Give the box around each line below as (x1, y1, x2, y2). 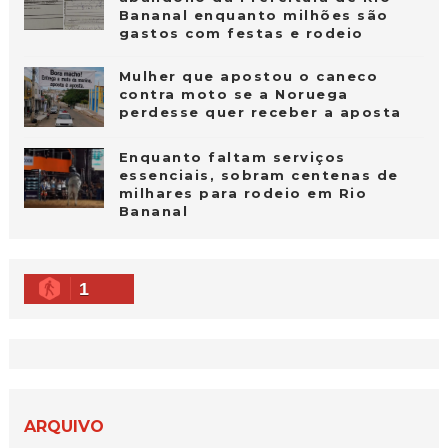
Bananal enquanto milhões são (118, 6, 389, 23)
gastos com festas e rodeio (118, 24, 364, 41)
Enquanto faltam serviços (118, 148, 346, 165)
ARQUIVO (23, 416, 104, 436)
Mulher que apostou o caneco (118, 67, 379, 84)
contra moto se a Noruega (118, 85, 349, 102)
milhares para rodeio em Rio (118, 184, 368, 201)
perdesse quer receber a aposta (118, 103, 402, 120)
